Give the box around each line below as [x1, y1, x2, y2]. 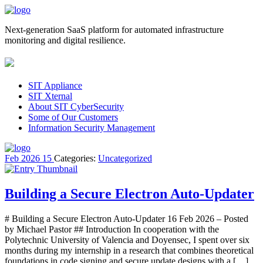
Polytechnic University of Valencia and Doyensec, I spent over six [5, 235, 249, 245]
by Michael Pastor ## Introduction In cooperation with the [5, 224, 219, 235]
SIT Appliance [28, 80, 82, 91]
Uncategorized [98, 153, 152, 164]
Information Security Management [28, 123, 155, 133]
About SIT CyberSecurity [28, 102, 124, 112]
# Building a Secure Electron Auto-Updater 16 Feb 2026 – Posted [5, 214, 248, 224]
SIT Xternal [28, 91, 72, 102]
